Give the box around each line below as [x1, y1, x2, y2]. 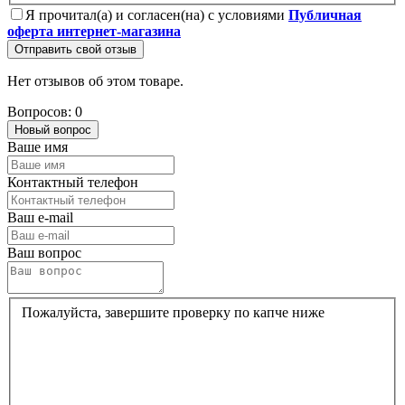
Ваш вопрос [7, 245, 81, 260]
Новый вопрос [14, 123, 91, 137]
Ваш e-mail [7, 210, 73, 225]
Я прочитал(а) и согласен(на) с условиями [25, 7, 288, 23]
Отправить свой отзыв [14, 42, 137, 56]
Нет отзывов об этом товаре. [7, 73, 184, 89]
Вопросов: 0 [7, 104, 82, 119]
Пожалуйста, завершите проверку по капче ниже [22, 304, 325, 320]
